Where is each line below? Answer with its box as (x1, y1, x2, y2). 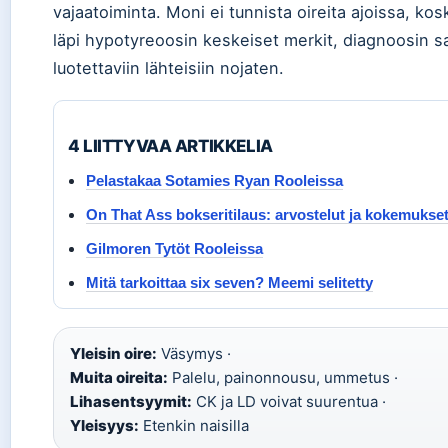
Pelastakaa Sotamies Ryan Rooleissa (86, 172, 343, 189)
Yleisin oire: (70, 344, 157, 363)
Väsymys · (157, 344, 231, 363)
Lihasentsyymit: (70, 392, 192, 411)
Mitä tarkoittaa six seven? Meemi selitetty (86, 274, 373, 291)
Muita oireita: (70, 368, 168, 387)
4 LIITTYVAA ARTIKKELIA (68, 136, 273, 156)
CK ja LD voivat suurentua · (192, 392, 386, 411)
